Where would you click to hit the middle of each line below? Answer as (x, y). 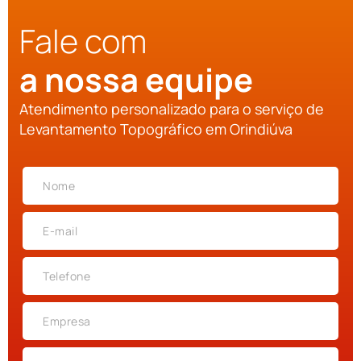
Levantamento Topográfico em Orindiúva (156, 129)
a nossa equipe (136, 80)
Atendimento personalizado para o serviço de (172, 109)
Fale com (83, 41)
